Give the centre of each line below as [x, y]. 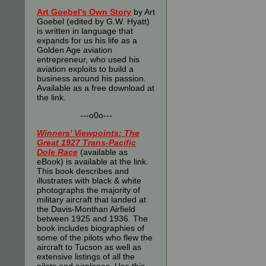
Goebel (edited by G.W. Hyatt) [93, 21]
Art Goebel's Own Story [84, 12]
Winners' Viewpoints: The [88, 133]
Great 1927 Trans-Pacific [86, 142]
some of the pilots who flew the [95, 237]
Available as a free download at [96, 88]
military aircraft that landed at [91, 199]
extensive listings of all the [86, 256]
